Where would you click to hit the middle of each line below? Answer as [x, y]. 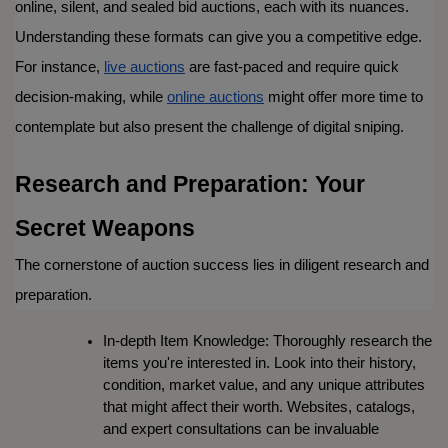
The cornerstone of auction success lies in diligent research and [222, 265]
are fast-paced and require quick [292, 67]
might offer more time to [343, 97]
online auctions [215, 97]
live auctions [144, 67]
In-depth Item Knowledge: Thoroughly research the [267, 341]
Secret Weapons [105, 228]
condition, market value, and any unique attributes [264, 385]
